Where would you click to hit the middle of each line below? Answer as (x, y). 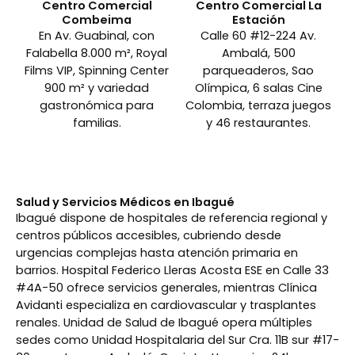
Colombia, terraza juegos (258, 106)
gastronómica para (97, 106)
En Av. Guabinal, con (97, 36)
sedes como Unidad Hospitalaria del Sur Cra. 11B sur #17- (177, 340)
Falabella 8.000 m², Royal (97, 53)
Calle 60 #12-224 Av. (258, 36)
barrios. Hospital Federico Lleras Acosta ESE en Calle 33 (172, 271)
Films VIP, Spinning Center (97, 71)
